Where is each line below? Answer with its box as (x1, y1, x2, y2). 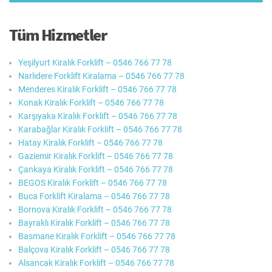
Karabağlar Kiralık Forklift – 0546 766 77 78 (18, 124, 182, 134)
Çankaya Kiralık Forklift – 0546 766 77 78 (18, 164, 173, 174)
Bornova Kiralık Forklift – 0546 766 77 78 (18, 204, 172, 214)
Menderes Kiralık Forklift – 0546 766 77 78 (18, 84, 177, 94)
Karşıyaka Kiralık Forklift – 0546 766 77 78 (18, 110, 177, 121)
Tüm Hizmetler (9, 24, 107, 45)
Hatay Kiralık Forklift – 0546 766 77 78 (18, 137, 163, 148)
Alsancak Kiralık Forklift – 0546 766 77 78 (18, 257, 174, 268)
